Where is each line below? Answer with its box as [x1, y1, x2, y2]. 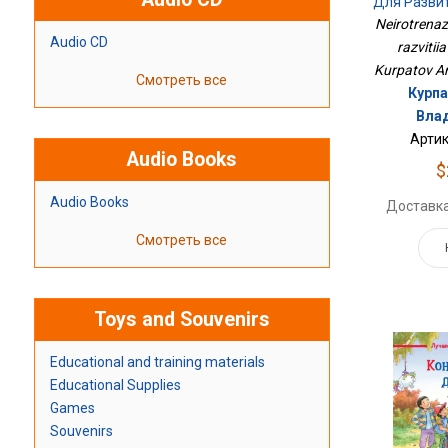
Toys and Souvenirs [93, 308, 270, 332]
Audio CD [49, 34, 108, 51]
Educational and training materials [49, 354, 265, 371]
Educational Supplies [49, 377, 181, 394]
